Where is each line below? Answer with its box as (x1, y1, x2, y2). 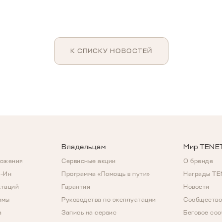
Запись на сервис (61, 209, 116, 217)
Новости (183, 183, 210, 191)
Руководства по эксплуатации (61, 196, 156, 204)
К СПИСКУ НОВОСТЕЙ (70, 46, 152, 55)
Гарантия (61, 183, 90, 191)
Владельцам (61, 143, 106, 151)
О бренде (183, 157, 213, 165)
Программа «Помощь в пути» (61, 170, 150, 178)
